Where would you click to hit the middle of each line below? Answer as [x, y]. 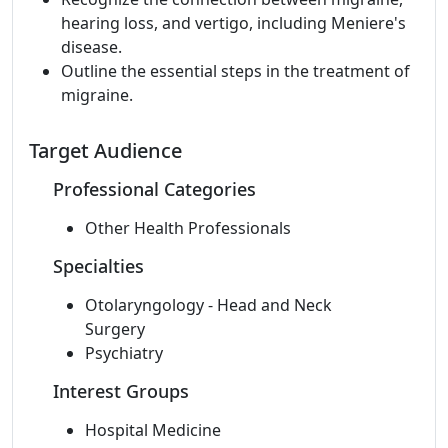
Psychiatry [124, 353]
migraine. [97, 95]
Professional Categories [154, 189]
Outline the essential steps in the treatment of [235, 71]
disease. [91, 47]
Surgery [115, 329]
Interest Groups [121, 391]
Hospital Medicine [153, 430]
